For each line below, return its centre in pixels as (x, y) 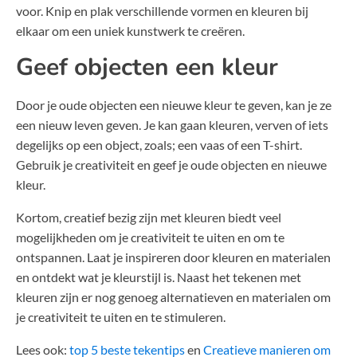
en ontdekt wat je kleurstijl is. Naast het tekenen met (159, 277)
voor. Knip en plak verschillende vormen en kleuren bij (162, 11)
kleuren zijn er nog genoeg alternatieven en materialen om (173, 297)
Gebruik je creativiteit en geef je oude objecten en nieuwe (171, 165)
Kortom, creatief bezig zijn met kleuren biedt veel (149, 218)
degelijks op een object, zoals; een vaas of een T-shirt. (159, 145)
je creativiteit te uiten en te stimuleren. (121, 317)
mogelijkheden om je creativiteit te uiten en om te (150, 237)
